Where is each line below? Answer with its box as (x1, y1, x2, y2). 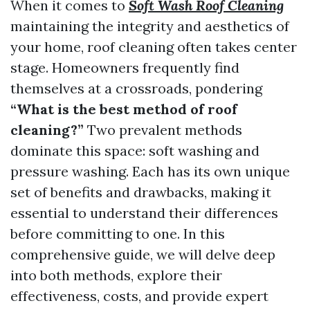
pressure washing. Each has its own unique (10, 163, 290, 180)
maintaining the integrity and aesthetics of (10, 17, 289, 35)
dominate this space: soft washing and (10, 142, 259, 159)
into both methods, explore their (10, 266, 222, 284)
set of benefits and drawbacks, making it (10, 183, 271, 201)
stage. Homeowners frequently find (10, 59, 239, 76)
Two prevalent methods (84, 121, 242, 138)
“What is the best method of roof (10, 100, 237, 118)
